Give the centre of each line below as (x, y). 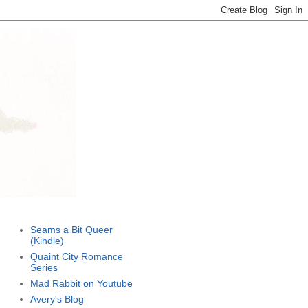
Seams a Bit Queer (71, 229)
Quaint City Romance (76, 256)
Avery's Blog (57, 299)
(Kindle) (47, 240)
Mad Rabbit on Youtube (81, 283)
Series (44, 267)
